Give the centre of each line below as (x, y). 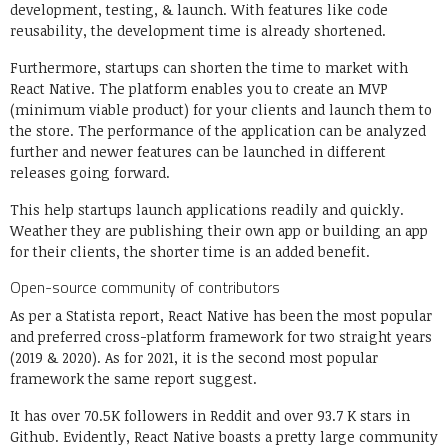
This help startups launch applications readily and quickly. (207, 210)
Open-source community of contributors (147, 287)
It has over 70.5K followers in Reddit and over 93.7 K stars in (210, 416)
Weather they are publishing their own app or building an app (219, 231)
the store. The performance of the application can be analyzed (218, 131)
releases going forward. (92, 173)
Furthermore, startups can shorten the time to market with (209, 68)
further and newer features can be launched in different (198, 152)
